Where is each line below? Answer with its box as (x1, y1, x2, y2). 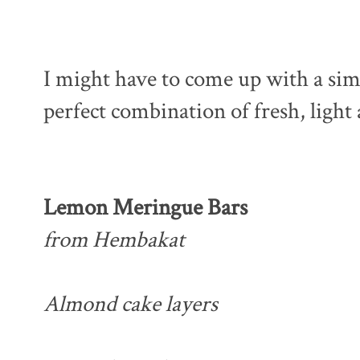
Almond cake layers (43, 289, 218, 320)
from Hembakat (43, 225, 185, 256)
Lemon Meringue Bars (43, 193, 247, 223)
